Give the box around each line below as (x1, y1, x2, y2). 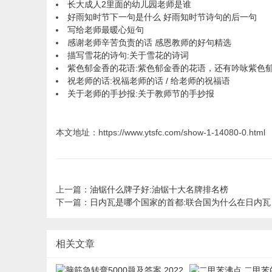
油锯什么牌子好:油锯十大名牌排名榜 (90, 185, 228, 194)
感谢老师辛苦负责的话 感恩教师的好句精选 (67, 38, 231, 47)
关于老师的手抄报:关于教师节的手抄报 (67, 89, 214, 98)
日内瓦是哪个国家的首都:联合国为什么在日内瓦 (90, 197, 271, 207)
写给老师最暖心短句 (67, 25, 144, 35)
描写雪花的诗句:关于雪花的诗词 (67, 50, 189, 60)
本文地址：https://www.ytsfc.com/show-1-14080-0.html (56, 127, 265, 137)
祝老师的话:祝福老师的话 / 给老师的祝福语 (67, 76, 230, 86)
